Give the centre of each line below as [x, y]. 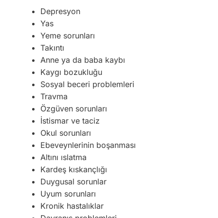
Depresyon [60, 11]
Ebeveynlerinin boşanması [88, 145]
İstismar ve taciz [70, 120]
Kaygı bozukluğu [71, 72]
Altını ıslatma [64, 157]
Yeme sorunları [68, 35]
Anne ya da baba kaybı [83, 60]
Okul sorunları [66, 133]
